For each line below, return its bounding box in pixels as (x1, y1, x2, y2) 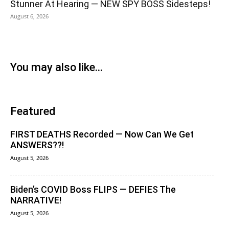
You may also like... (10, 60, 103, 74)
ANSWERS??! (10, 139, 64, 150)
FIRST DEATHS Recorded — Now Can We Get (10, 128, 194, 140)
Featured (10, 104, 55, 118)
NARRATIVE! (10, 194, 61, 205)
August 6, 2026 (10, 12, 49, 20)
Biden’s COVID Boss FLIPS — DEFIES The (10, 184, 176, 195)
